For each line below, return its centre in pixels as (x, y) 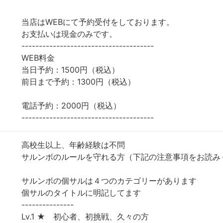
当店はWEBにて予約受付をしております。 (98, 22)
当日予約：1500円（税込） (74, 70)
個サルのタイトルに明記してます (81, 193)
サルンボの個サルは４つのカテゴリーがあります (109, 181)
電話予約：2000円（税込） (71, 106)
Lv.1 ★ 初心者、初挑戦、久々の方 (85, 217)
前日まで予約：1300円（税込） (82, 82)
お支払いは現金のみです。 (69, 34)
